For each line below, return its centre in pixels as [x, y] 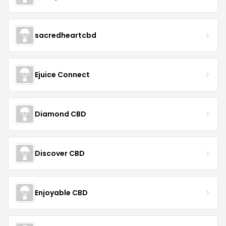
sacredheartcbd [66, 35]
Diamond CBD [61, 114]
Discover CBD [60, 153]
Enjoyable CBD [61, 192]
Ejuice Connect [62, 74]
